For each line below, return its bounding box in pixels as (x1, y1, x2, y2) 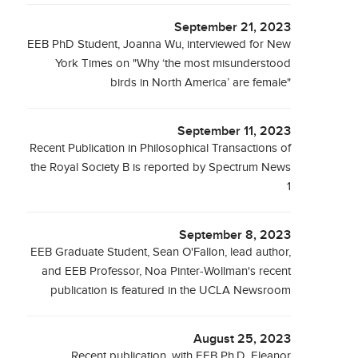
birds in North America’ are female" (110, 76, 292, 89)
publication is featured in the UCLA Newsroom (50, 284, 292, 297)
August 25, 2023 (193, 332, 292, 347)
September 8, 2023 (179, 228, 292, 243)
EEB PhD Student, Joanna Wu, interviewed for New (27, 38, 292, 51)
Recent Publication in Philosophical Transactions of (30, 141, 292, 155)
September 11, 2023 (177, 124, 292, 139)
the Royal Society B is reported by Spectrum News (30, 161, 292, 174)
